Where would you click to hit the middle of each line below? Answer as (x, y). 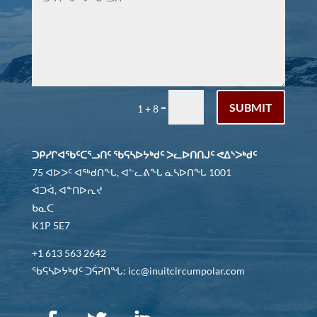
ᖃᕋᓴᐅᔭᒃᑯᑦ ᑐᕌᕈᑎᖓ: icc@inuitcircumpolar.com (138, 271)
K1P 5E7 (51, 226)
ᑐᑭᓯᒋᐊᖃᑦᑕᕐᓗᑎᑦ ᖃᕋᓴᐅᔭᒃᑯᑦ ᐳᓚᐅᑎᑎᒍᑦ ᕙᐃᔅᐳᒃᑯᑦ (144, 155)
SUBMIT (251, 108)
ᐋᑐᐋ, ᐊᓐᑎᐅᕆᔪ (67, 190)
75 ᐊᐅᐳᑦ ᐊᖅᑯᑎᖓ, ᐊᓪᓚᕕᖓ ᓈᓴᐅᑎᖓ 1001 (131, 173)
